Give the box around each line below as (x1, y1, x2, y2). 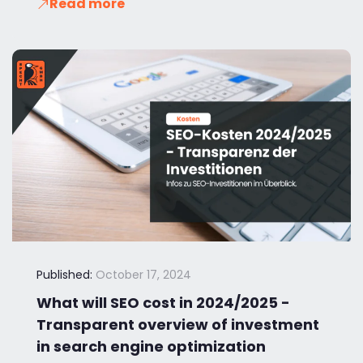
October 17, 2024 (96, 266, 191, 283)
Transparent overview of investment (36, 314, 319, 335)
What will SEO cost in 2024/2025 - (36, 292, 290, 313)
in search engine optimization (36, 335, 266, 357)
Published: (36, 266, 92, 283)
